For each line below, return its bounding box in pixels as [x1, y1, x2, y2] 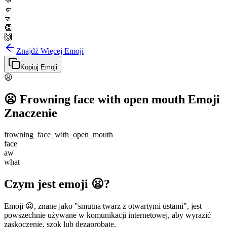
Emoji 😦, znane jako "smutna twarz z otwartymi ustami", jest [4, 201, 202, 210]
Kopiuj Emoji [20, 63, 57, 71]
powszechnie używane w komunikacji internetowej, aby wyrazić [4, 210, 211, 219]
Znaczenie [4, 106, 57, 120]
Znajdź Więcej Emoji [16, 47, 84, 55]
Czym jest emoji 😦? [4, 177, 110, 191]
